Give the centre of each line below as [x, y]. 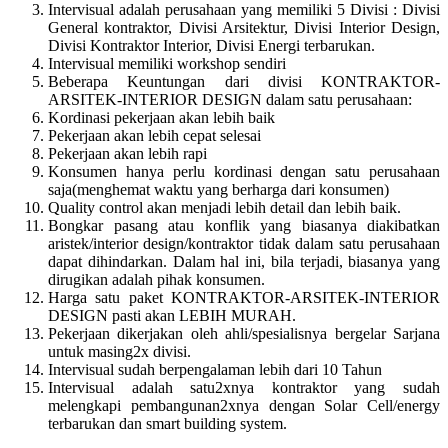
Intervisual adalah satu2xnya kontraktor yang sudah [244, 387]
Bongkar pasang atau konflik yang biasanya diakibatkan [244, 225]
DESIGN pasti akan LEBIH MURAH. [172, 315]
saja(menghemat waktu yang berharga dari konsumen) [218, 189]
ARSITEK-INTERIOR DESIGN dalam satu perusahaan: [230, 99]
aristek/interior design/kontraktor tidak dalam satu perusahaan [244, 243]
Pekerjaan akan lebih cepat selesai [154, 135]
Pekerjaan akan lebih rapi [127, 153]
